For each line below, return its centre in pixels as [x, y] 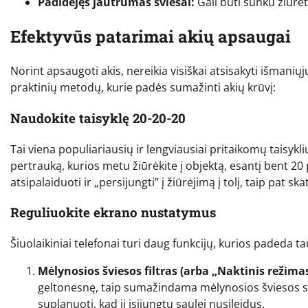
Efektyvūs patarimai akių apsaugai [151, 37]
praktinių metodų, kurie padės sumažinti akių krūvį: [143, 88]
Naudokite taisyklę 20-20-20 [98, 118]
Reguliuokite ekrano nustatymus [113, 212]
